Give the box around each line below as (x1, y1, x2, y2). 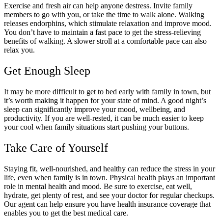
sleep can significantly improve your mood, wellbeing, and (4, 105, 185, 113)
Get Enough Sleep (4, 64, 90, 77)
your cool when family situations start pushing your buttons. (4, 122, 191, 131)
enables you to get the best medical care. (4, 208, 128, 217)
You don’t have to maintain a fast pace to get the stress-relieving (4, 27, 201, 36)
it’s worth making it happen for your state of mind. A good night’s (4, 96, 206, 105)
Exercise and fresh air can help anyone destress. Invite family (4, 1, 192, 10)
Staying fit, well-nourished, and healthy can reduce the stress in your (4, 164, 215, 173)
